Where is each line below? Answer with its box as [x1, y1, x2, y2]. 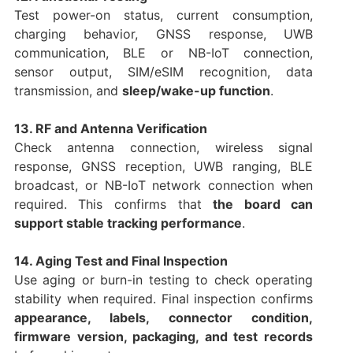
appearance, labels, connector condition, [13, 310, 314, 326]
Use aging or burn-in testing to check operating [13, 272, 314, 288]
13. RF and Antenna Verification [13, 121, 207, 137]
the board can [213, 196, 314, 213]
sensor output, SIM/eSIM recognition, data [13, 64, 314, 80]
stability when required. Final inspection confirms [13, 291, 314, 307]
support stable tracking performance [13, 215, 242, 232]
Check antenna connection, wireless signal [13, 139, 314, 156]
